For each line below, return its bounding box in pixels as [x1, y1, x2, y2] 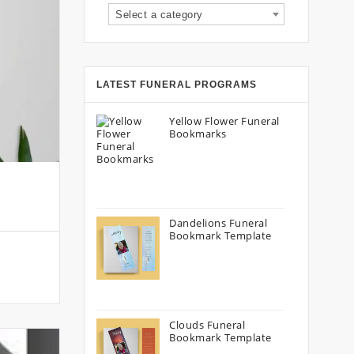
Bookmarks [169, 126, 227, 141]
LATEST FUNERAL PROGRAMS [96, 79, 257, 90]
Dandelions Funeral [169, 216, 267, 230]
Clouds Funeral [169, 318, 245, 332]
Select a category [115, 9, 203, 21]
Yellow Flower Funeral [169, 114, 280, 128]
